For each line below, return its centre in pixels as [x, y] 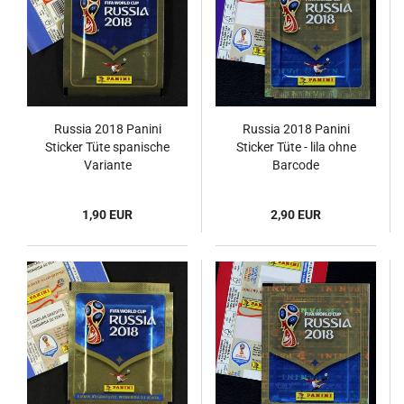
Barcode [296, 165]
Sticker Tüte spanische [107, 147]
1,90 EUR [107, 215]
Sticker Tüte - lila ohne [296, 147]
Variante [107, 165]
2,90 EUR [296, 215]
